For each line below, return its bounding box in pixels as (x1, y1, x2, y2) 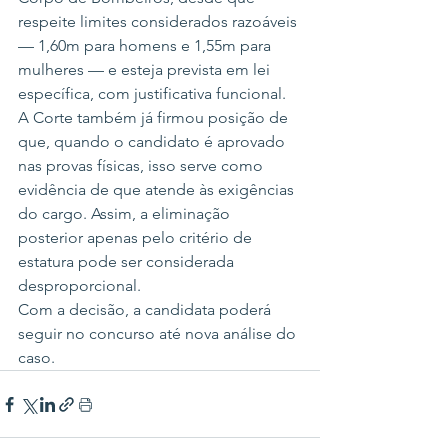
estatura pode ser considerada (18, 252, 238, 272)
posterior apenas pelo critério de (18, 228, 256, 248)
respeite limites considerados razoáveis (18, 12, 301, 32)
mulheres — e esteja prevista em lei (18, 60, 274, 80)
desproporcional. (18, 276, 141, 296)
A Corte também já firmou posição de (18, 108, 292, 128)
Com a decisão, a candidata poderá (18, 300, 275, 320)
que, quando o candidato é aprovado (18, 132, 289, 152)
